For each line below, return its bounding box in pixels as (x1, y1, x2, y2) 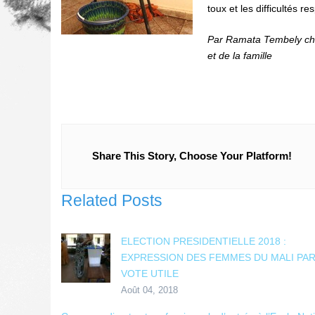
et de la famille (207, 49, 272, 61)
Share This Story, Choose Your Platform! (91, 149, 292, 162)
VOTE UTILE (121, 267, 179, 279)
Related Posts (61, 191, 162, 210)
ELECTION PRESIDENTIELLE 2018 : (121, 235, 286, 247)
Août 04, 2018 (121, 284, 178, 295)
